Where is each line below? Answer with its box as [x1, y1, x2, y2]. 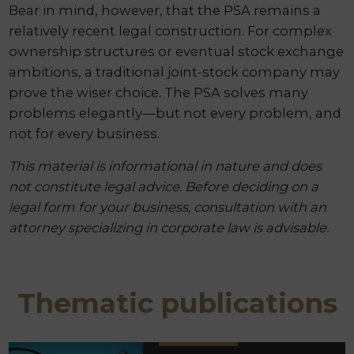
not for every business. [9, 126, 160, 142]
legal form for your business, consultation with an [9, 199, 327, 216]
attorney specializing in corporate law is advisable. [9, 220, 330, 236]
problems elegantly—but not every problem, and [9, 105, 342, 122]
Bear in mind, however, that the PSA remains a [9, 2, 322, 19]
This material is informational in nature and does [9, 158, 322, 175]
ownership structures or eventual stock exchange [9, 43, 345, 60]
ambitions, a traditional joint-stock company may [9, 64, 341, 81]
